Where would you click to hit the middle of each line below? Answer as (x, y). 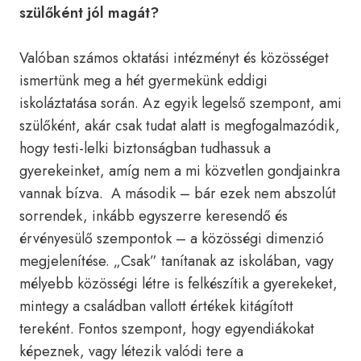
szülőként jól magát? (89, 13)
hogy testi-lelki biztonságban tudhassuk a (145, 148)
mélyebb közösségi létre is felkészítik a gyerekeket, (178, 284)
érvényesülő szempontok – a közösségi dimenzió (172, 239)
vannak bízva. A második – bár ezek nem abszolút (178, 193)
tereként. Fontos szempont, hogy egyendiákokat (167, 329)
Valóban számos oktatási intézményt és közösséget (174, 58)
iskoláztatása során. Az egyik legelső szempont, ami (180, 103)
